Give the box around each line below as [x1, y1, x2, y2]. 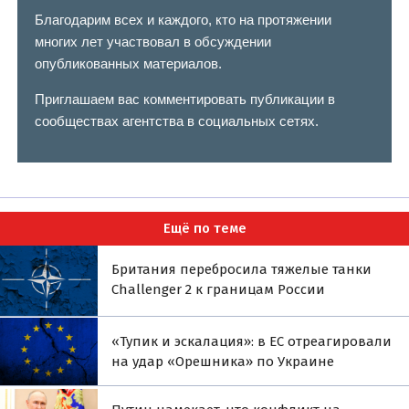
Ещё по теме [163, 220, 246, 237]
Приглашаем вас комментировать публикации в [34, 90, 335, 107]
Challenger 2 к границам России [111, 280, 326, 298]
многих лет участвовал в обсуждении [34, 33, 271, 49]
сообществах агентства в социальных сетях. [34, 112, 319, 129]
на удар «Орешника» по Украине [111, 352, 335, 370]
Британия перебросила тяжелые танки [111, 260, 372, 278]
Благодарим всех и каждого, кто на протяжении [34, 11, 331, 27]
